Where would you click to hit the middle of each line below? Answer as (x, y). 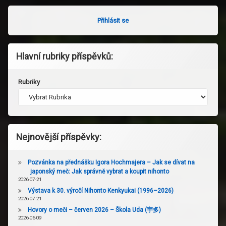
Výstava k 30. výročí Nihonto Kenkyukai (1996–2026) (101, 191)
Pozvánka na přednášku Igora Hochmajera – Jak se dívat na (111, 163)
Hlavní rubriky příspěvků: (65, 56)
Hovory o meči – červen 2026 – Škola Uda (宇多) (94, 210)
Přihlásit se (113, 21)
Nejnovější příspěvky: (59, 137)
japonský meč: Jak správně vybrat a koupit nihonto (100, 172)
